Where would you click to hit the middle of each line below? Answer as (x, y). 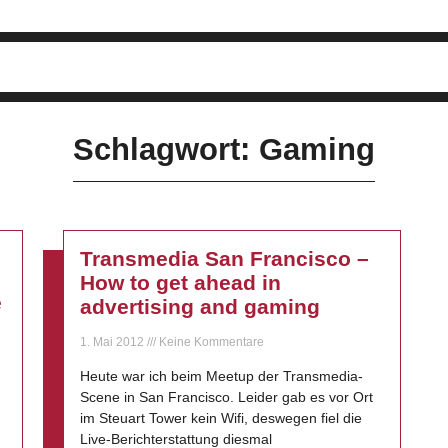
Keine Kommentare (210, 342)
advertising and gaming (200, 306)
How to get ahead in (181, 282)
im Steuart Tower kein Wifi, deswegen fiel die (221, 418)
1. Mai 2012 (114, 342)
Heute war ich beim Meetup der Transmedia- (222, 376)
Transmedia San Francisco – (225, 258)
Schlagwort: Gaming (224, 149)
